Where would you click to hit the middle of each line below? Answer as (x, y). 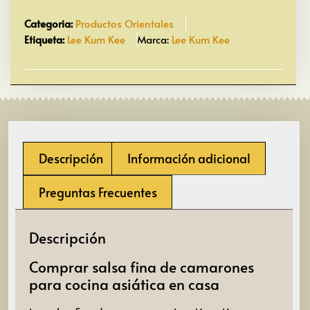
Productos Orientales (125, 23)
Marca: (154, 39)
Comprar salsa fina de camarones (142, 267)
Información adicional (189, 158)
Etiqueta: (44, 39)
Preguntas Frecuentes (98, 192)
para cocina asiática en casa (124, 284)
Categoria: (48, 23)
